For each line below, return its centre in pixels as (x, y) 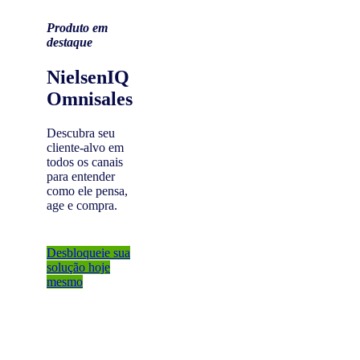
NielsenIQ (88, 77)
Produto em (77, 27)
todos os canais (85, 162)
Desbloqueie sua (88, 252)
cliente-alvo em (85, 147)
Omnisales (90, 98)
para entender (81, 176)
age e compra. (82, 205)
